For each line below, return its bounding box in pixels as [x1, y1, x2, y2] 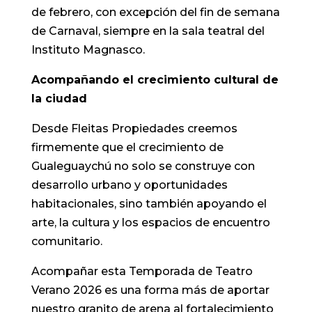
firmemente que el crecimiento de [31, 141, 224, 155]
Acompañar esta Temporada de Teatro [31, 265, 253, 279]
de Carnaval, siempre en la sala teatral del [31, 24, 265, 38]
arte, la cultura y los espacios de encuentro [31, 216, 270, 230]
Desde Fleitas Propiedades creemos [31, 122, 237, 136]
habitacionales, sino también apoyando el [31, 197, 267, 211]
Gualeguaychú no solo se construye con [31, 159, 255, 173]
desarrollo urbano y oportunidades [31, 178, 228, 192]
